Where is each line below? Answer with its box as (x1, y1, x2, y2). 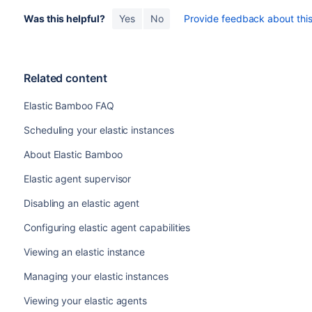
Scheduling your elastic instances (23, 123, 174, 136)
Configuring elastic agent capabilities (23, 221, 191, 233)
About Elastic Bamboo (23, 148, 123, 160)
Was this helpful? (23, 12, 105, 24)
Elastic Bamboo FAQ (23, 99, 114, 111)
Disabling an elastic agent (23, 196, 140, 209)
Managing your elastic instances (23, 270, 169, 282)
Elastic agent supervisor (23, 172, 132, 185)
